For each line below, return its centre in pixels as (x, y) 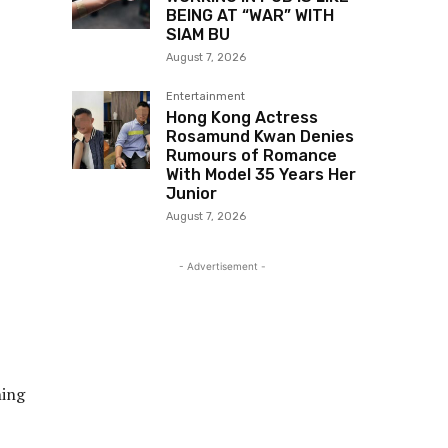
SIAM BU (198, 35)
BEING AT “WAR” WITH (250, 16)
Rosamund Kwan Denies (260, 137)
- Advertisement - (222, 266)
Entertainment (205, 97)
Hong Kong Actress (242, 118)
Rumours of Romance (251, 156)
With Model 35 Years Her (261, 175)
